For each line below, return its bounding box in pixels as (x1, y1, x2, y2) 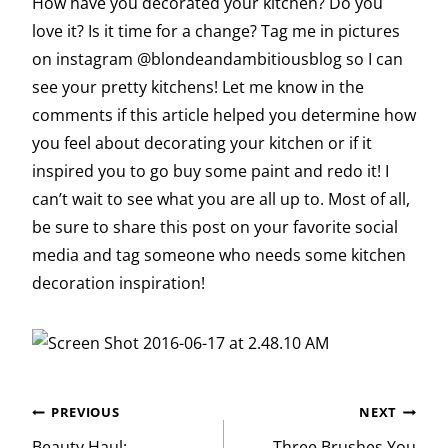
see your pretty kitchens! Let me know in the (32, 76, 364, 99)
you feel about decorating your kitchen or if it (32, 132, 372, 155)
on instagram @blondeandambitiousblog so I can (32, 48, 403, 71)
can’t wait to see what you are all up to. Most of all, (32, 188, 410, 211)
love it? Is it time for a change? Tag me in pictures (32, 20, 400, 43)
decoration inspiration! (32, 272, 205, 295)
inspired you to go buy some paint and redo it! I (32, 160, 389, 183)
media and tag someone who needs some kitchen (32, 244, 406, 267)
